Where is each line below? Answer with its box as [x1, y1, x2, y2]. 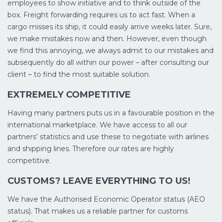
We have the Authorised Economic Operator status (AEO [7, 194, 205, 204]
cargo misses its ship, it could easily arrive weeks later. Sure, [7, 22, 212, 31]
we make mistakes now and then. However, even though [7, 34, 207, 43]
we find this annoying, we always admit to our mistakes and [7, 46, 214, 55]
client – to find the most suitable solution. [7, 69, 150, 79]
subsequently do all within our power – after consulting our [7, 57, 209, 67]
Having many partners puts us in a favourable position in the [7, 108, 215, 117]
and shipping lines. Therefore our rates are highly [7, 144, 174, 153]
